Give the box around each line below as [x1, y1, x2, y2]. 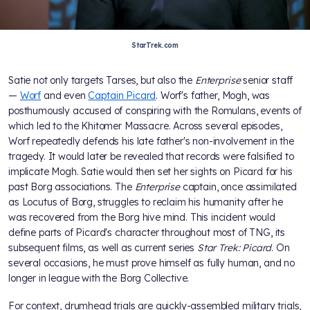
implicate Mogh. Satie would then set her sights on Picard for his [8, 165, 293, 178]
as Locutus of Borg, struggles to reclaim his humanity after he [8, 195, 284, 208]
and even [41, 89, 89, 102]
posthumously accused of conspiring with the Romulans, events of [8, 104, 302, 117]
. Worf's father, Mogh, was [156, 89, 271, 102]
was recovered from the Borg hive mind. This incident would [8, 210, 275, 224]
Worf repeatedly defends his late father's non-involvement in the [8, 134, 294, 147]
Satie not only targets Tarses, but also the [8, 73, 195, 86]
